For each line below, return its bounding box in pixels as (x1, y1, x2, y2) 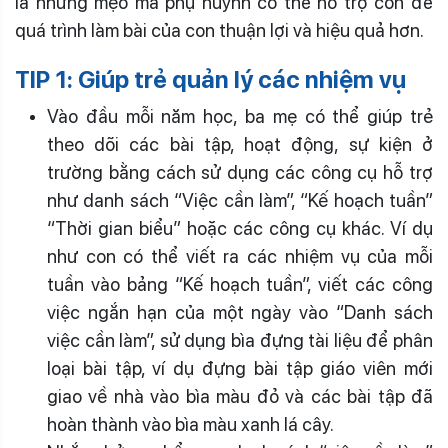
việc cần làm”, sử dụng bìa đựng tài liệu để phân (47, 329, 433, 353)
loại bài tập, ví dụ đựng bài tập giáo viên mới (47, 357, 433, 381)
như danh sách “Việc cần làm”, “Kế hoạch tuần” (47, 189, 433, 213)
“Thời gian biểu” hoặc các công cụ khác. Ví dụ (47, 217, 433, 241)
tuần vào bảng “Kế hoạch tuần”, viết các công (47, 273, 433, 297)
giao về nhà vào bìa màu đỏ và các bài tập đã (47, 385, 433, 409)
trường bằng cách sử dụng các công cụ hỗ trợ (47, 161, 433, 185)
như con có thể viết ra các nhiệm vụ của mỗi (47, 245, 433, 269)
